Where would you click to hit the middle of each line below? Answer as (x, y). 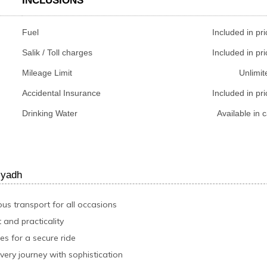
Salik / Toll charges (57, 52)
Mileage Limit (47, 72)
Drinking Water (49, 113)
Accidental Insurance (61, 93)
